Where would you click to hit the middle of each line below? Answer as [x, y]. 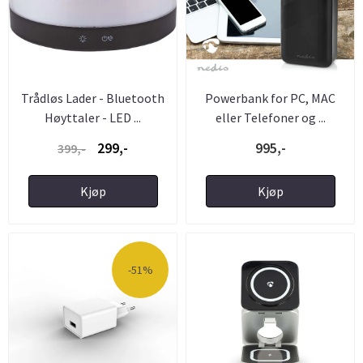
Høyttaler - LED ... [93, 117]
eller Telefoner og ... [270, 117]
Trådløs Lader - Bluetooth [93, 98]
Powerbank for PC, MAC [270, 98]
